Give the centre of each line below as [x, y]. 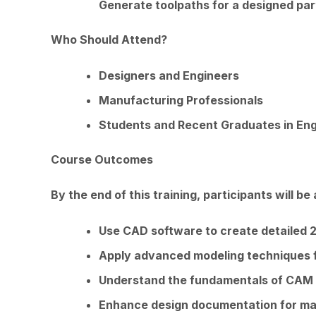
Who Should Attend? [109, 40]
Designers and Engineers [169, 75]
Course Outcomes [102, 159]
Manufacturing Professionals [181, 100]
